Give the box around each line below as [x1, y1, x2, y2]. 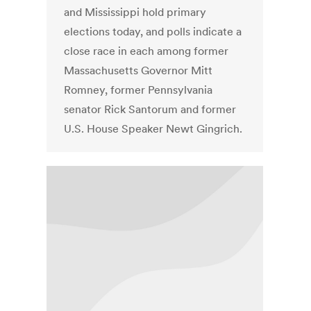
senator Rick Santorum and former [64, 102, 237, 117]
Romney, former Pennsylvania [64, 83, 213, 97]
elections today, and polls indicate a [64, 24, 242, 39]
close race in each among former [64, 44, 229, 58]
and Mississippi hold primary [64, 5, 207, 19]
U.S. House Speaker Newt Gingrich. [64, 121, 243, 136]
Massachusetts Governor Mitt [64, 63, 213, 78]
